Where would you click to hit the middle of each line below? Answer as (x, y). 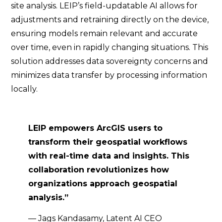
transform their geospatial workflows (108, 142)
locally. (25, 89)
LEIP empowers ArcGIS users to (96, 128)
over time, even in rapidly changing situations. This (110, 47)
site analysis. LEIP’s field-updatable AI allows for (105, 6)
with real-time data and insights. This (109, 156)
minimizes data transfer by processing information (109, 75)
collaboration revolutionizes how (99, 170)
